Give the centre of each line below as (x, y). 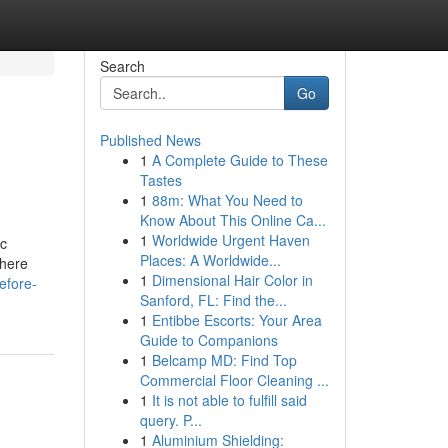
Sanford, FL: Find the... (213, 300)
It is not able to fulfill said (229, 400)
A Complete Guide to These (239, 160)
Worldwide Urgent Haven (230, 240)
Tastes (160, 180)
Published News (150, 140)
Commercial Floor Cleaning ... (234, 380)
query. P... (170, 420)
